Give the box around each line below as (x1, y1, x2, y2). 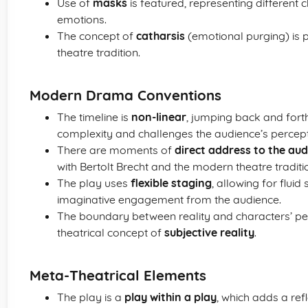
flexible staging (131, 176, 212, 190)
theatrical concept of (57, 225, 164, 239)
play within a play (124, 290, 217, 304)
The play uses (57, 176, 131, 190)
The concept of (57, 29, 136, 43)
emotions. (57, 12, 107, 26)
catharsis (136, 29, 185, 43)
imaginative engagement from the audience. (57, 192, 281, 206)
